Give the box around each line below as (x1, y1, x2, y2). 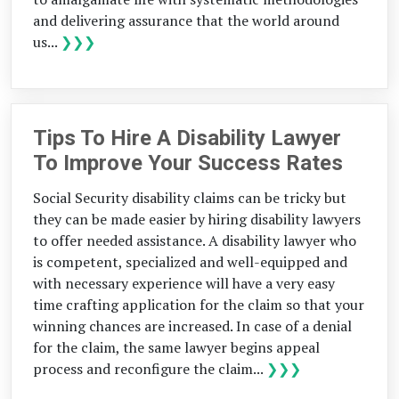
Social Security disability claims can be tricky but (33, 187, 346, 208)
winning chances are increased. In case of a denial (33, 315, 352, 336)
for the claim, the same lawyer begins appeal (33, 337, 320, 357)
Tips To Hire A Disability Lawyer (33, 126, 341, 151)
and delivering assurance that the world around (33, 11, 339, 31)
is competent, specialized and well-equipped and (33, 251, 347, 272)
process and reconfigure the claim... (33, 358, 266, 379)
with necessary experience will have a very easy (33, 273, 335, 293)
